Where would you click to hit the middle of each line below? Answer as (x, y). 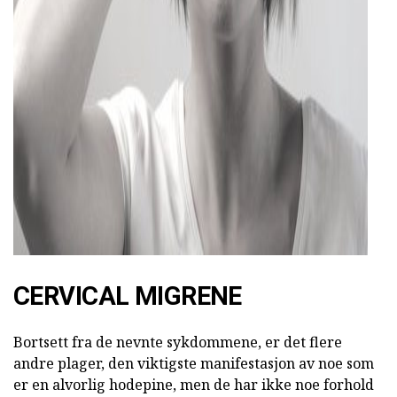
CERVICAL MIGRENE (128, 296)
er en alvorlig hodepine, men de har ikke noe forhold (194, 385)
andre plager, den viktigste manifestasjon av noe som (194, 364)
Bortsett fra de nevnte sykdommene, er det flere (178, 343)
